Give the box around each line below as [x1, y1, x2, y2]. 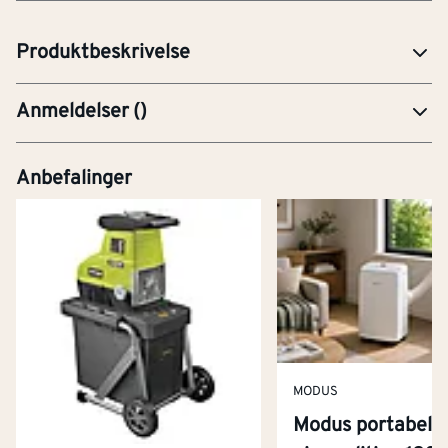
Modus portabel [293, 412, 433, 439]
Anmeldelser [16, 98, 129, 125]
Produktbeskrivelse [16, 39, 190, 66]
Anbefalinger [16, 165, 132, 192]
